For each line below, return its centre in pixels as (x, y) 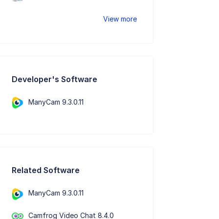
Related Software (46, 170)
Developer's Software (55, 79)
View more (120, 19)
